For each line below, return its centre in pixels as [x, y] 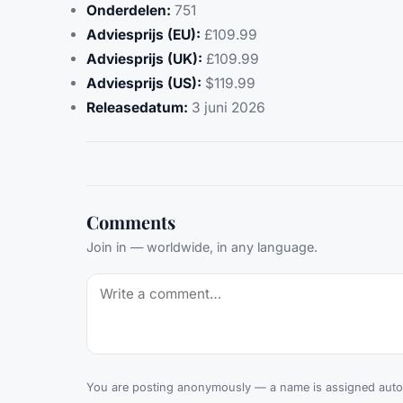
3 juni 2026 [227, 108]
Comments [131, 222]
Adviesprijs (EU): [143, 35]
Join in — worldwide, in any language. [202, 247]
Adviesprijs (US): [144, 84]
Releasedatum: [137, 108]
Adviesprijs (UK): [144, 59]
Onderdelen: [129, 11]
